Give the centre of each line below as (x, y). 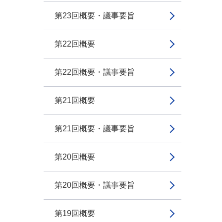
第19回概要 (75, 213)
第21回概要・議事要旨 (95, 129)
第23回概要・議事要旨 (95, 16)
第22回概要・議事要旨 (95, 72)
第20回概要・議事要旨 (95, 185)
